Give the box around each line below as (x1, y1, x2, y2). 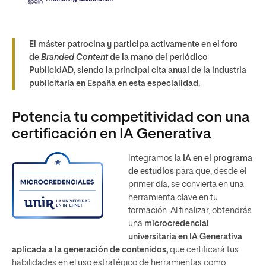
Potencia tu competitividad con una (12, 110, 250, 125)
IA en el (183, 154, 211, 163)
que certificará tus (168, 246, 239, 254)
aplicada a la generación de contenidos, (12, 246, 168, 254)
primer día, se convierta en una (128, 180, 244, 189)
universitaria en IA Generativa (128, 233, 242, 241)
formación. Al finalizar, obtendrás (128, 207, 252, 215)
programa (213, 154, 252, 163)
